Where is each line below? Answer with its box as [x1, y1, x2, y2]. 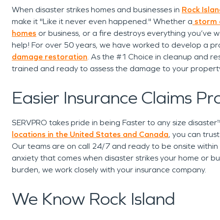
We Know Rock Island [12, 189, 179, 210]
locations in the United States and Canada [12, 130, 168, 139]
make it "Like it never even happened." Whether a [12, 17, 192, 26]
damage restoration [12, 52, 87, 61]
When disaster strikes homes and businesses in [12, 5, 182, 14]
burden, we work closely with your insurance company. [12, 165, 210, 174]
